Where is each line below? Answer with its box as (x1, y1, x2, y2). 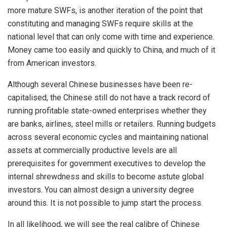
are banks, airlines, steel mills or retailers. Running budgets (8, 119, 216, 129)
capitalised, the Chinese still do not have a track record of (8, 92, 210, 102)
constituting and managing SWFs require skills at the (8, 18, 193, 28)
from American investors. (8, 58, 96, 68)
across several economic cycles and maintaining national (8, 132, 208, 142)
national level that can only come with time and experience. (8, 31, 214, 42)
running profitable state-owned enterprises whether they (8, 105, 207, 116)
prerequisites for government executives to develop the (8, 158, 206, 168)
